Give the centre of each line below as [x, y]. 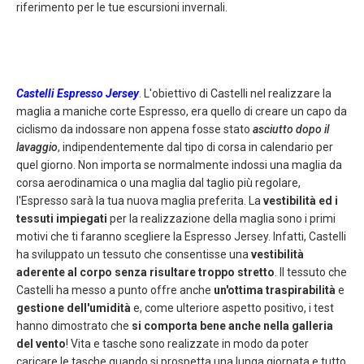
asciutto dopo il [291, 129]
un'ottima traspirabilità [275, 290]
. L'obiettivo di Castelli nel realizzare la [235, 93]
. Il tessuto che [311, 272]
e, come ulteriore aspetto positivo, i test [232, 308]
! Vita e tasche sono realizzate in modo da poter [187, 343]
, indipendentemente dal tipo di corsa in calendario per [195, 147]
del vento [41, 343]
